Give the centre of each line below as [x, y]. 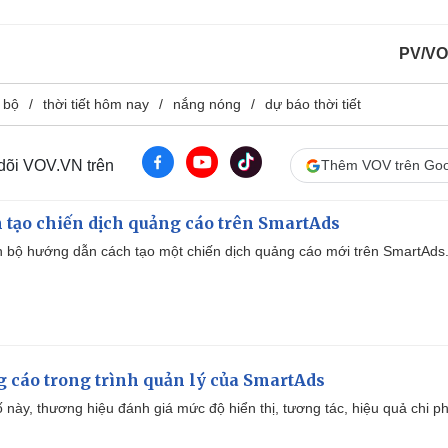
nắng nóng [207, 104]
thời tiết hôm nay [96, 104]
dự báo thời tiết [313, 104]
